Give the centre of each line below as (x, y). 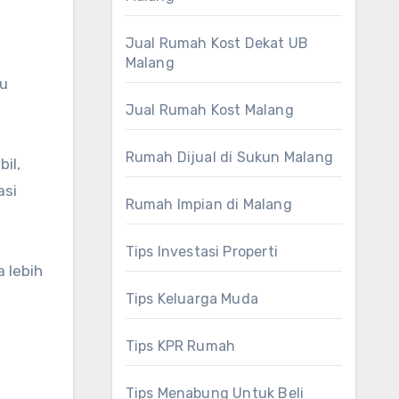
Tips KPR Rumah (180, 346)
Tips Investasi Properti (202, 252)
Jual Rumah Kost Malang (209, 110)
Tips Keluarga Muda (192, 299)
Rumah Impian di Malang (208, 204)
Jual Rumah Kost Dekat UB (217, 43)
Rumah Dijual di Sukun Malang (229, 157)
